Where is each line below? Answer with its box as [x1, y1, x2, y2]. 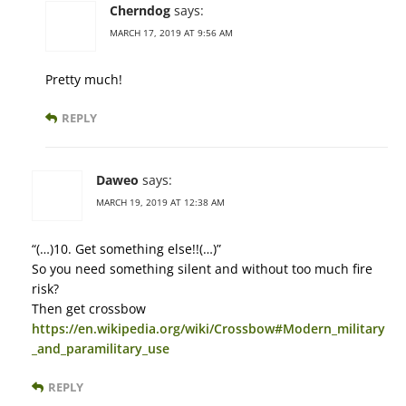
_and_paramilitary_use [32, 340, 169, 358]
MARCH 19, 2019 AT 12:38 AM [96, 196, 225, 209]
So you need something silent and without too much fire [32, 260, 372, 278]
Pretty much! [45, 71, 122, 89]
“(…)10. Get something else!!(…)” [32, 240, 221, 258]
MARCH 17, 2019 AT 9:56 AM [110, 26, 233, 40]
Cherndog [110, 2, 170, 20]
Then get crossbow [32, 300, 146, 318]
